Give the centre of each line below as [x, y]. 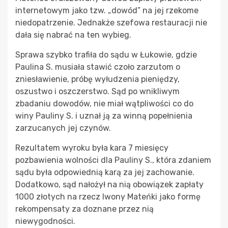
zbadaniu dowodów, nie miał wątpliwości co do [104, 103]
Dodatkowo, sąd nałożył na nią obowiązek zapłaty [109, 184]
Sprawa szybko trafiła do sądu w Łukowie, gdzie [106, 54]
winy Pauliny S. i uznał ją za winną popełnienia [104, 116]
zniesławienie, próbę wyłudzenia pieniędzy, [97, 79]
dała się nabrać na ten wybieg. [73, 35]
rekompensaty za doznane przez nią [84, 209]
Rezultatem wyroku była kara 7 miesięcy [92, 148]
